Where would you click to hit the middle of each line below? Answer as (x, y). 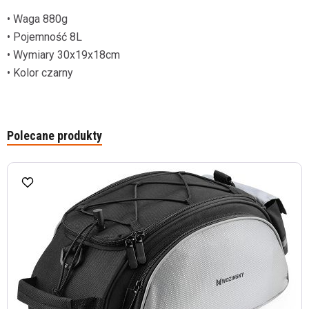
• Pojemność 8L (44, 37)
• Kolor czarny (40, 73)
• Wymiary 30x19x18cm (63, 55)
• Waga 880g (37, 19)
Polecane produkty (54, 136)
